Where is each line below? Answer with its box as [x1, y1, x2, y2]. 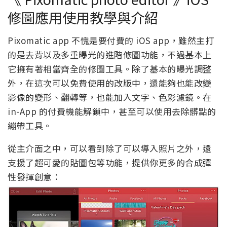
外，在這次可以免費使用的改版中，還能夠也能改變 [8, 76, 212, 89]
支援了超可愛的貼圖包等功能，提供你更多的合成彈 [8, 156, 212, 169]
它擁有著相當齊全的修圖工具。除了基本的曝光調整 [8, 62, 212, 75]
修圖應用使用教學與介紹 [8, 7, 158, 28]
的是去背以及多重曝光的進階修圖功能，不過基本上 [8, 48, 212, 61]
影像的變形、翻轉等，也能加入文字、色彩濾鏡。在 [8, 90, 212, 103]
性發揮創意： [8, 170, 61, 183]
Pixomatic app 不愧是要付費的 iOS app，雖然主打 [8, 33, 214, 47]
